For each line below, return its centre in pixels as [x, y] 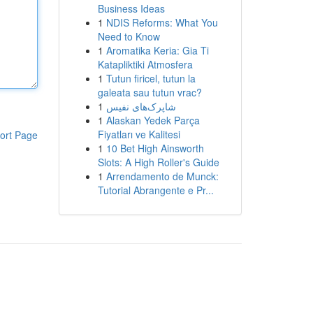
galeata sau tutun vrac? [150, 92]
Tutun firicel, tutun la [151, 78]
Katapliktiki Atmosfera [145, 64]
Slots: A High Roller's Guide [158, 162]
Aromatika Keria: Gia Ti [157, 50]
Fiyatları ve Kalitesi [139, 134]
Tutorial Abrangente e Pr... [155, 190]
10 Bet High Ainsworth [155, 148]
